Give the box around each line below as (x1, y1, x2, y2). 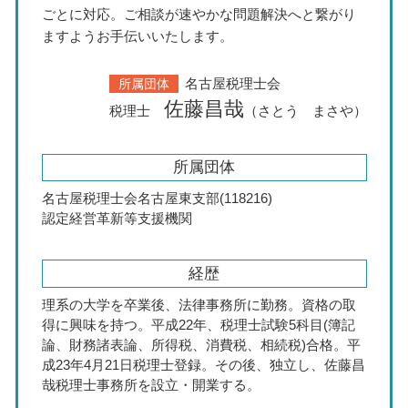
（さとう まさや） (243, 102, 367, 118)
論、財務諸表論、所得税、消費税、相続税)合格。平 (41, 337, 361, 353)
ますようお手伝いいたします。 (41, 27, 233, 44)
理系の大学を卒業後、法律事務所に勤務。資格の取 (41, 297, 356, 313)
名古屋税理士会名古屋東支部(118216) (41, 190, 272, 207)
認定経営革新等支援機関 (41, 210, 192, 227)
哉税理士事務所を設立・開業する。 (41, 377, 260, 393)
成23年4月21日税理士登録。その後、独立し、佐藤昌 (41, 357, 365, 373)
